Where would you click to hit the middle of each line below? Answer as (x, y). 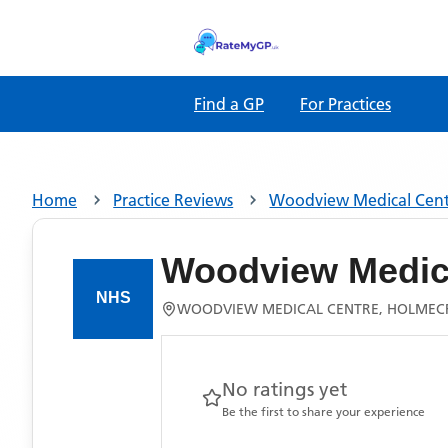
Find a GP (229, 104)
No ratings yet (284, 389)
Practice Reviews (173, 200)
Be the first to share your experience (323, 411)
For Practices (345, 104)
